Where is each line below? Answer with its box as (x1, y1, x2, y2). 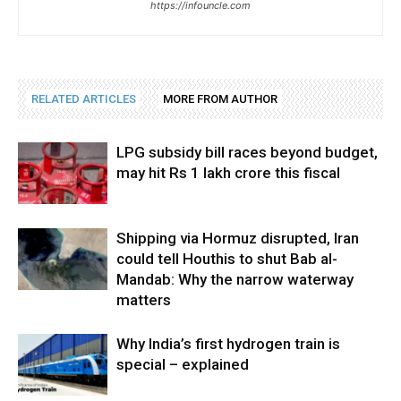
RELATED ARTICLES (31, 92, 136, 107)
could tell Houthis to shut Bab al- (116, 250, 337, 269)
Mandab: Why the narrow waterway (116, 270, 354, 289)
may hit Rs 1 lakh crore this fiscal (116, 164, 340, 183)
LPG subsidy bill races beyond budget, (116, 143, 378, 162)
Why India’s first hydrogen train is (116, 335, 340, 354)
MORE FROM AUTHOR (163, 92, 277, 107)
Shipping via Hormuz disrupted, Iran (116, 229, 359, 248)
